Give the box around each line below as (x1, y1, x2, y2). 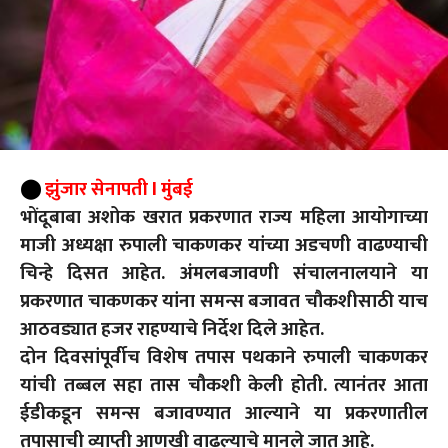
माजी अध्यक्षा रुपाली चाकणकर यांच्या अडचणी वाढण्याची (20, 230, 428, 262)
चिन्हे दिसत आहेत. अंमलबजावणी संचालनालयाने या (20, 258, 428, 290)
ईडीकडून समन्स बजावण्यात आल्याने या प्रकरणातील (20, 398, 428, 430)
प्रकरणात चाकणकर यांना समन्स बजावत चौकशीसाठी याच (20, 286, 428, 318)
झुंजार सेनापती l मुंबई (41, 174, 197, 206)
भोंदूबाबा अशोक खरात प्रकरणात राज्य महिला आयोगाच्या (20, 202, 428, 234)
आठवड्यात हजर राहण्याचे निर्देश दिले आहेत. (20, 314, 324, 346)
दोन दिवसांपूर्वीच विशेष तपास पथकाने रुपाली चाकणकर (20, 342, 428, 374)
